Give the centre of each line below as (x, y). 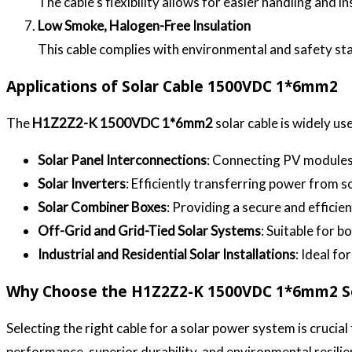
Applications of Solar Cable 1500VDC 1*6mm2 (172, 87)
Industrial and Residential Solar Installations (167, 255)
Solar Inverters (82, 184)
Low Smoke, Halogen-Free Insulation (144, 26)
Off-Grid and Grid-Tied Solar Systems (149, 231)
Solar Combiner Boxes (102, 207)
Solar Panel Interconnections (122, 160)
